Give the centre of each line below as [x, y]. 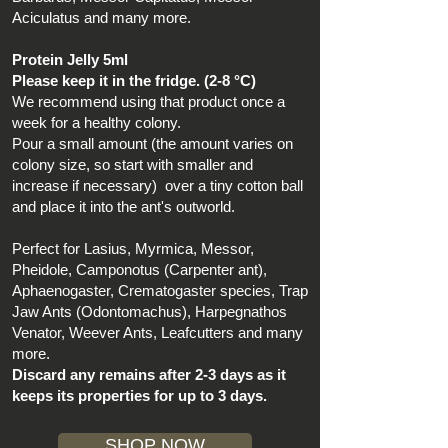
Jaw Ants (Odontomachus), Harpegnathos [149, 312]
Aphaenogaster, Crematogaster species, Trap [160, 291]
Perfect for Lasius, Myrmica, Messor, [133, 249]
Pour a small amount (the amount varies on [152, 144]
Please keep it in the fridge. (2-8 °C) [134, 81]
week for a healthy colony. [96, 123]
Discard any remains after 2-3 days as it [149, 375]
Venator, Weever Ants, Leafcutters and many [157, 333]
